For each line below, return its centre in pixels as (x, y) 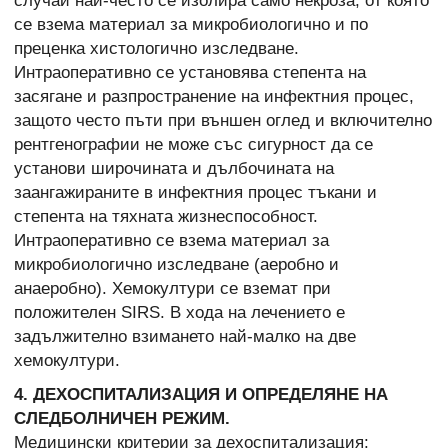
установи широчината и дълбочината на (174, 169)
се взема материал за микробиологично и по (191, 25)
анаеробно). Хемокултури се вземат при (172, 289)
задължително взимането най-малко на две (185, 337)
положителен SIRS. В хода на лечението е (179, 313)
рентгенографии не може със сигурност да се (193, 145)
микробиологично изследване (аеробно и (176, 265)
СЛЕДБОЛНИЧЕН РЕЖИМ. (122, 419)
